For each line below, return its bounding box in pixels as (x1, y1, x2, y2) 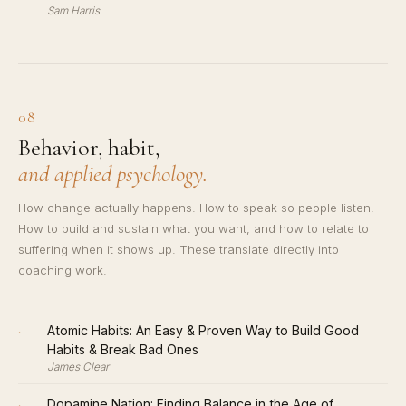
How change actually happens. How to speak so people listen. (18, 200, 374, 216)
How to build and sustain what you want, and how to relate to (18, 221, 369, 237)
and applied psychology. (18, 159, 208, 188)
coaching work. (18, 263, 107, 278)
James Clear (47, 360, 109, 373)
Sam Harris (47, 5, 100, 18)
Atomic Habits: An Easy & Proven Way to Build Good (47, 322, 359, 338)
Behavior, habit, (18, 133, 159, 162)
